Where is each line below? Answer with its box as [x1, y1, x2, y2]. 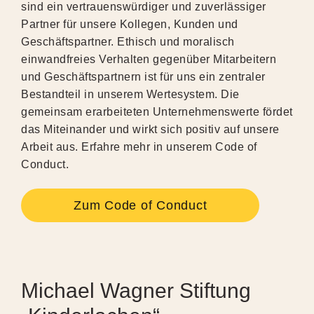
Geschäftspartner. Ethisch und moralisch [21, 35, 235, 48]
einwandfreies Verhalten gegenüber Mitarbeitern [21, 53, 276, 65]
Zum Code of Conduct [74, 198, 207, 212]
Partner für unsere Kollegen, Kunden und [21, 18, 238, 30]
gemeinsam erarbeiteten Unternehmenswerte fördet [21, 105, 293, 118]
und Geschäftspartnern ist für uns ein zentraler [21, 70, 266, 83]
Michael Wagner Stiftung [21, 278, 251, 302]
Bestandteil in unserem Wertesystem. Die [21, 88, 240, 100]
